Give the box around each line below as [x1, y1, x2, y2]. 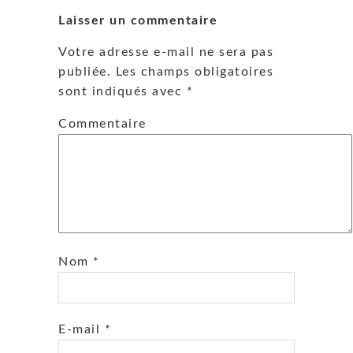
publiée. [58, 65, 111, 78]
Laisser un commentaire [58, 14, 217, 28]
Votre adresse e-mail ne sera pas [58, 45, 273, 58]
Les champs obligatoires [111, 65, 273, 78]
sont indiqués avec [58, 84, 187, 98]
